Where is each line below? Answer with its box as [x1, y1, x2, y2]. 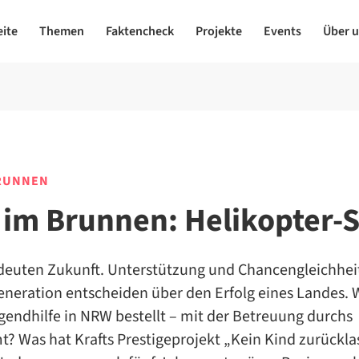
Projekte [195, 22, 242, 40]
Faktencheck [105, 22, 174, 40]
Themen [38, 22, 84, 40]
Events [263, 22, 301, 40]
